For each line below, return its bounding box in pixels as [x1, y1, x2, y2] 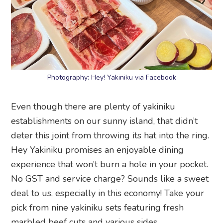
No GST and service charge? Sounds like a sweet [11, 172, 209, 185]
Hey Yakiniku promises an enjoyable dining [11, 143, 184, 156]
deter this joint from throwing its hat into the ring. [11, 129, 210, 141]
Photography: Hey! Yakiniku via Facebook [47, 72, 176, 82]
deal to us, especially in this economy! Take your [11, 187, 205, 199]
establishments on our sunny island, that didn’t [11, 114, 198, 127]
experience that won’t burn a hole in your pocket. [11, 158, 209, 170]
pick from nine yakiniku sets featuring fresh [11, 201, 184, 214]
